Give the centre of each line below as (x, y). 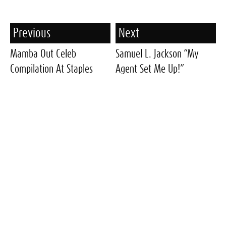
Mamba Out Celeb (43, 54)
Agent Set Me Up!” (150, 69)
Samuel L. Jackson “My (157, 54)
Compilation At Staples (51, 69)
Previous (32, 33)
